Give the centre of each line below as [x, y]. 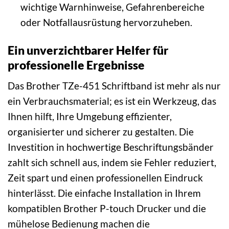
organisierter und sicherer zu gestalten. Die [101, 132]
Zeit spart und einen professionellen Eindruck [105, 178]
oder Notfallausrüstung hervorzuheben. [106, 22]
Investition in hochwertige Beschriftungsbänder [111, 147]
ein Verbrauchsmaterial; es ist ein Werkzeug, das [112, 101]
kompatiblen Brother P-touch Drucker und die [107, 209]
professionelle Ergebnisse [76, 65]
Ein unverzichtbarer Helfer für [88, 50]
